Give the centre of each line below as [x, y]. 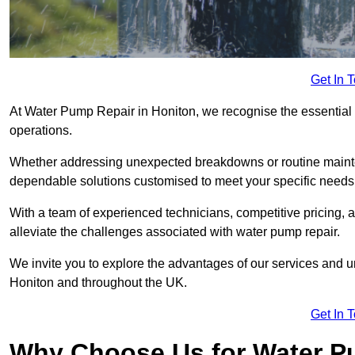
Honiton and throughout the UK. [98, 283]
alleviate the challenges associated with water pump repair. [176, 232]
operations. [42, 131]
